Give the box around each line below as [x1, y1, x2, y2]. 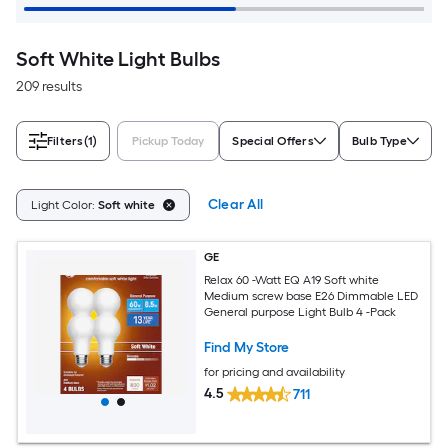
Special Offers [232, 133, 314, 148]
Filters [47, 133, 84, 148]
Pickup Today [132, 133, 205, 148]
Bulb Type [351, 133, 407, 148]
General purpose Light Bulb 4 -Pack [204, 304, 397, 319]
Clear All [208, 195, 264, 213]
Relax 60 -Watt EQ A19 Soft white [204, 272, 381, 287]
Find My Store [204, 338, 290, 356]
